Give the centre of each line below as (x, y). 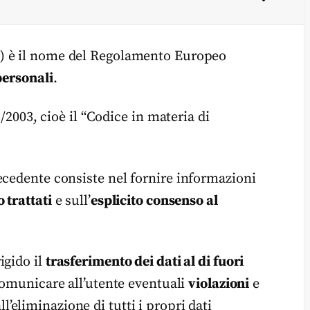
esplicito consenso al (154, 201)
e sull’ (71, 201)
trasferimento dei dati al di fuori (145, 262)
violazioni (219, 284)
